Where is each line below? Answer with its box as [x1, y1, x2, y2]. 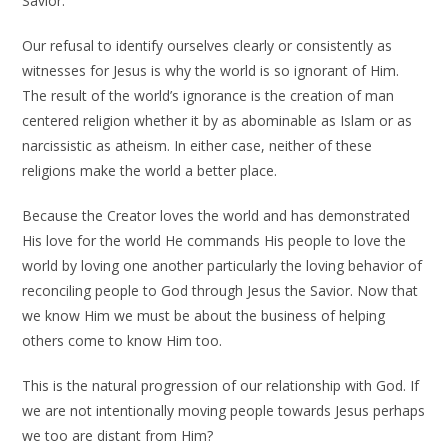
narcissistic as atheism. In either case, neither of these [22, 136, 373, 155]
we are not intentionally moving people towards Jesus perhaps [22, 401, 426, 420]
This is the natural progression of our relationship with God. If [22, 376, 420, 395]
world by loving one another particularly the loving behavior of [22, 256, 423, 275]
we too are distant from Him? [22, 426, 214, 445]
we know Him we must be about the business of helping [22, 306, 386, 325]
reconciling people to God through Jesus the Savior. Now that [22, 281, 419, 300]
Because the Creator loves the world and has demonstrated [22, 206, 411, 225]
